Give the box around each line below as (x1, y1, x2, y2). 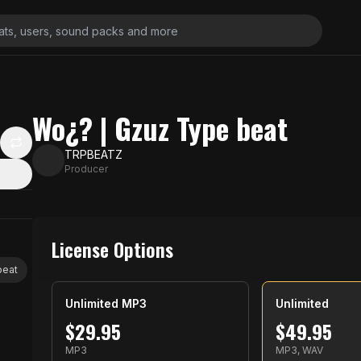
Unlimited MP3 (65, 297, 147, 310)
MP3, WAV (276, 344, 324, 356)
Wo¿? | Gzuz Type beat (32, 106, 288, 149)
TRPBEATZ (64, 147, 122, 161)
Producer (64, 162, 108, 175)
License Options (52, 234, 173, 263)
